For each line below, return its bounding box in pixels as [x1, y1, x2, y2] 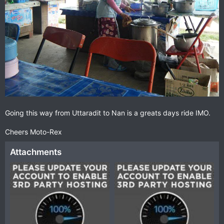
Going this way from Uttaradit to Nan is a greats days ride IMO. [5, 108, 210, 117]
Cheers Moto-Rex [5, 127, 62, 136]
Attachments [10, 147, 61, 157]
